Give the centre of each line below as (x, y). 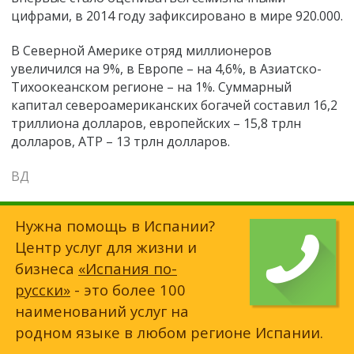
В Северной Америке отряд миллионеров (141, 50)
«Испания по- (128, 269)
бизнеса (47, 269)
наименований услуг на (102, 311)
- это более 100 (128, 290)
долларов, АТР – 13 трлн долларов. (121, 141)
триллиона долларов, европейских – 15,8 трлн (156, 123)
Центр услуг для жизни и (106, 247)
